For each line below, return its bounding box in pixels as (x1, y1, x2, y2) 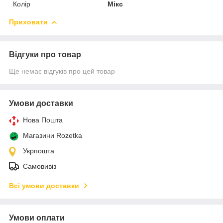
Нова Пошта (23, 115, 63, 124)
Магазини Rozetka (23, 131, 82, 139)
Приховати (9, 17, 48, 26)
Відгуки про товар (9, 50, 81, 59)
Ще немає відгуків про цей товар (9, 67, 115, 75)
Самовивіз (23, 162, 56, 170)
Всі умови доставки (9, 181, 79, 190)
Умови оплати (9, 213, 65, 222)
